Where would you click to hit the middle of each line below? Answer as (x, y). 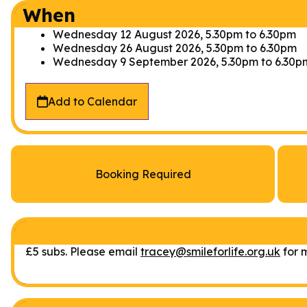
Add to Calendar (93, 102)
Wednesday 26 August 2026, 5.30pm (148, 48)
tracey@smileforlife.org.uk (210, 251)
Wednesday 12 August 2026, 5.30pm (148, 35)
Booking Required (143, 174)
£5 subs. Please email (83, 251)
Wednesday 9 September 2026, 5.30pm (156, 62)
